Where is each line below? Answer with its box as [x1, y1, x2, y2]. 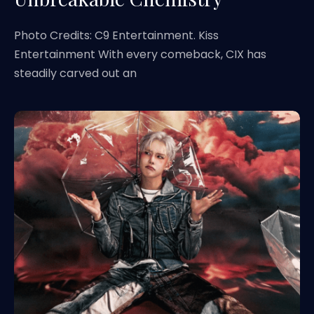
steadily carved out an [14, 65, 137, 81]
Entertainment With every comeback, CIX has [14, 46, 266, 62]
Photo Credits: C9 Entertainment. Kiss [14, 27, 219, 43]
